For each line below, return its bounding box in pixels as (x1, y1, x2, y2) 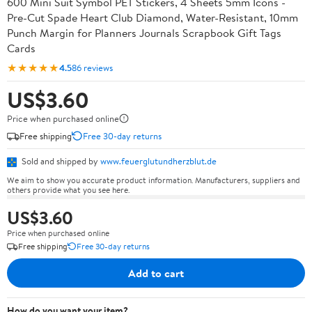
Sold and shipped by (19, 155, 100, 167)
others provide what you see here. (7, 183, 130, 196)
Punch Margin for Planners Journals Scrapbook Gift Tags (7, 25, 281, 40)
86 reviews (72, 61, 113, 74)
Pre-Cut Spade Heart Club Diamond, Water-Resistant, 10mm (7, 10, 298, 25)
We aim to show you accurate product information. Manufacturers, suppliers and (7, 173, 300, 186)
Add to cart (128, 265, 184, 281)
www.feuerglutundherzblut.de (100, 155, 217, 167)
